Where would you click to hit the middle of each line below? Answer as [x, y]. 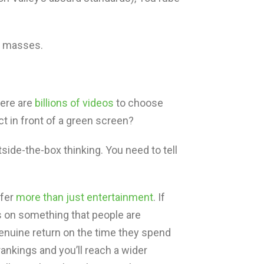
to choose [138, 103]
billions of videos [74, 103]
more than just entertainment [85, 197]
